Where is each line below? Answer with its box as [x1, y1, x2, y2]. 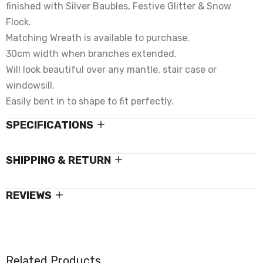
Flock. [6, 16, 31, 28]
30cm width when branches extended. [6, 48, 177, 59]
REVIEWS [6, 189, 52, 202]
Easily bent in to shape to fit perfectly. [6, 96, 174, 107]
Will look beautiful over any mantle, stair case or [6, 64, 217, 75]
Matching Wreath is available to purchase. [6, 32, 190, 43]
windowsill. [6, 80, 55, 91]
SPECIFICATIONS [6, 119, 93, 131]
